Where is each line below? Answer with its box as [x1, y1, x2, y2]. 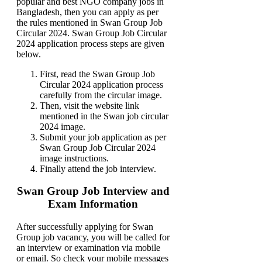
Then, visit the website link [40, 100, 139, 111]
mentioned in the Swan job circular [40, 111, 168, 121]
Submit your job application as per [40, 132, 166, 142]
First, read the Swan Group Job [40, 68, 155, 79]
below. [16, 49, 41, 59]
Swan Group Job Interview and [16, 185, 170, 198]
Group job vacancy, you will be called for [16, 232, 170, 243]
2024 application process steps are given [16, 38, 164, 49]
